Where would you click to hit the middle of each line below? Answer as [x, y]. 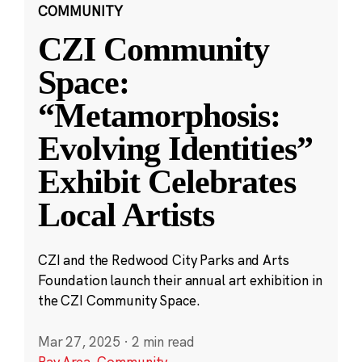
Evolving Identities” [175, 148]
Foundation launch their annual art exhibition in [180, 280]
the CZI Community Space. [119, 301]
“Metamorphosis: [159, 115]
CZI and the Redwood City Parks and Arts [163, 260]
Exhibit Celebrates [166, 181]
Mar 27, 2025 [79, 342]
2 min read [163, 342]
